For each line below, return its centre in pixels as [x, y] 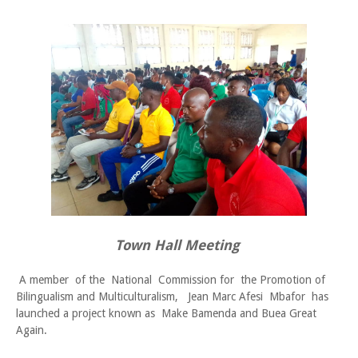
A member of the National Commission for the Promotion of [172, 280]
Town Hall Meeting [179, 245]
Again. [32, 330]
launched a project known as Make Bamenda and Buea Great [166, 313]
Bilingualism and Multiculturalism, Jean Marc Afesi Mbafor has [172, 296]
